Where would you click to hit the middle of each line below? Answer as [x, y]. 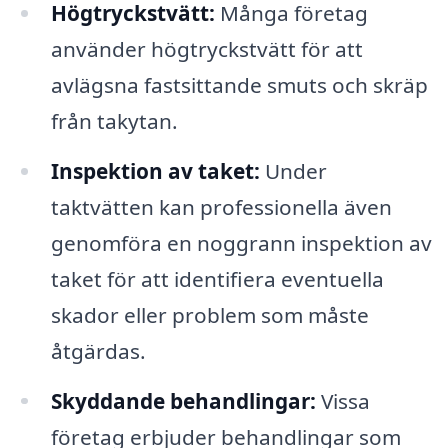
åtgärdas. [98, 350]
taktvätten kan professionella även [221, 206]
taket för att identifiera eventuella [217, 278]
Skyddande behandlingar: [183, 400]
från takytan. [114, 120]
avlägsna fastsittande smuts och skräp [239, 84]
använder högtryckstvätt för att [206, 48]
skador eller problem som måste [209, 314]
